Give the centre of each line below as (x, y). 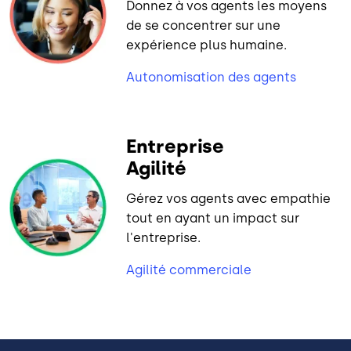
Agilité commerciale (189, 270)
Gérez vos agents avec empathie (229, 198)
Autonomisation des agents (212, 77)
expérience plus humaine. (207, 45)
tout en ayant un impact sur (213, 218)
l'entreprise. (164, 237)
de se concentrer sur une (204, 25)
